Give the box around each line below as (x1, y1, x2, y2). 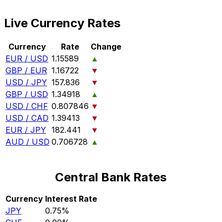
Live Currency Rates (4, 16, 120, 31)
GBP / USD (5, 89, 48, 99)
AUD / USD (5, 136, 50, 147)
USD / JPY (5, 77, 47, 87)
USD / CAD (5, 112, 49, 123)
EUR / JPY (5, 124, 46, 135)
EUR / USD (5, 53, 48, 63)
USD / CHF (5, 101, 48, 111)
